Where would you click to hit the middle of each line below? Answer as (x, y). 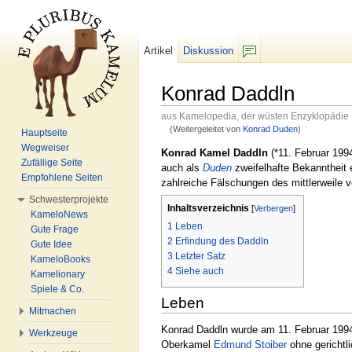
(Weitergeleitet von (206, 128)
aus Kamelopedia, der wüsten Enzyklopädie (255, 116)
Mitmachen (53, 311)
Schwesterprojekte (69, 200)
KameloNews (59, 214)
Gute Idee (51, 244)
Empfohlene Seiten (62, 178)
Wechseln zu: (194, 138)
